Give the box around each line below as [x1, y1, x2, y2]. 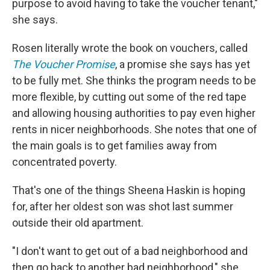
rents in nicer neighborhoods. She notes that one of [12, 123, 257, 136]
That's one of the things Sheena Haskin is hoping [12, 184, 245, 196]
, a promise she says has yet [115, 58, 250, 71]
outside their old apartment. [12, 216, 143, 229]
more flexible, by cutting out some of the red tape [12, 90, 246, 103]
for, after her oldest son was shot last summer [12, 200, 233, 213]
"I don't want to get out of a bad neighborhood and [12, 245, 248, 257]
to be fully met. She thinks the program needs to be [12, 74, 256, 87]
